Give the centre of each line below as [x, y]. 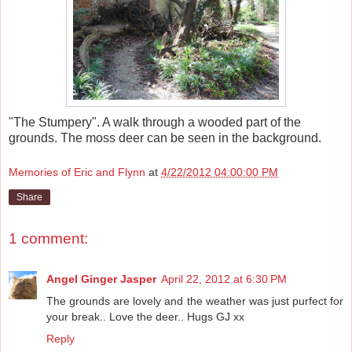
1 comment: [48, 238]
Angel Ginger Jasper [101, 279]
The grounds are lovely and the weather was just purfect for [195, 301]
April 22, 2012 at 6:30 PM [224, 279]
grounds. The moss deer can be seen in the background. [165, 138]
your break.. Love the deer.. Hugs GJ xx [145, 317]
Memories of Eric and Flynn [77, 172]
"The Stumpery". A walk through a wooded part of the [155, 123]
